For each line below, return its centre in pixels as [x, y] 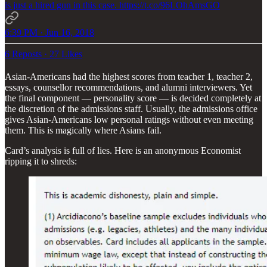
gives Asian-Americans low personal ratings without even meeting [129, 119]
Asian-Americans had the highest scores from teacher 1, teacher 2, [129, 76]
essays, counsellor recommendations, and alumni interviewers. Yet [128, 87]
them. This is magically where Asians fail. [83, 130]
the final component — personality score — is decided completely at [133, 98]
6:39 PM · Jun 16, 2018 [49, 32]
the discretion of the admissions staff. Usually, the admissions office [131, 108]
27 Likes [66, 54]
